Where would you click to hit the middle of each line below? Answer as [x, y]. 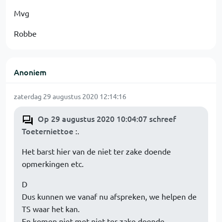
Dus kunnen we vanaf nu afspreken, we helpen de [109, 196]
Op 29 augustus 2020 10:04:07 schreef [107, 118]
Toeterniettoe [49, 131]
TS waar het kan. [51, 209]
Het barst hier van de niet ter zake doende [96, 151]
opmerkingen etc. [53, 164]
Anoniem [30, 72]
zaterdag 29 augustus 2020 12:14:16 [70, 96]
